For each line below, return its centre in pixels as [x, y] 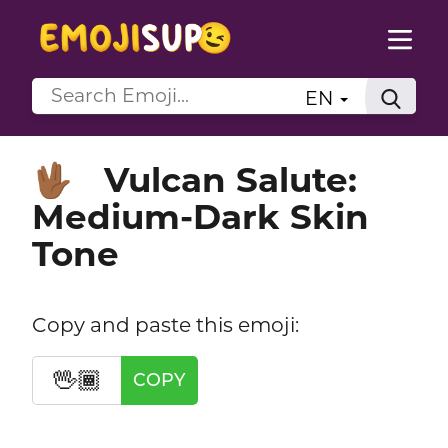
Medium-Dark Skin [200, 216]
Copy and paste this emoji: [165, 324]
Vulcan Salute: [230, 179]
